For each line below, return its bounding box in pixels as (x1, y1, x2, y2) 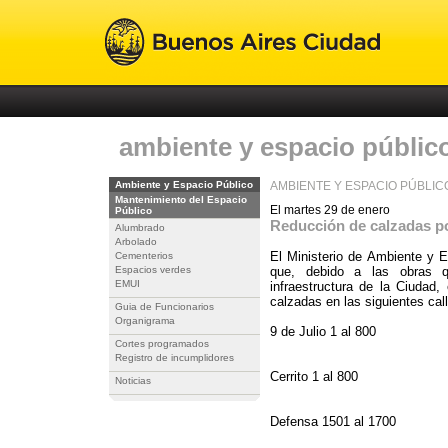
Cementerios (115, 250, 173, 261)
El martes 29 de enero (270, 203, 390, 217)
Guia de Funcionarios (115, 301, 214, 312)
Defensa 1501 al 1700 (270, 414, 400, 429)
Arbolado (115, 236, 157, 247)
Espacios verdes (115, 264, 191, 275)
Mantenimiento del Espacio (115, 194, 247, 205)
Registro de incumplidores (115, 352, 234, 363)
